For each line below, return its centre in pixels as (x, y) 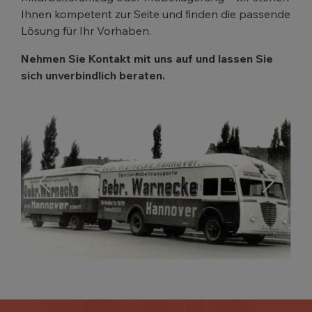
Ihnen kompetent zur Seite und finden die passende (156, 14)
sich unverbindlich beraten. (93, 75)
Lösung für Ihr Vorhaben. (86, 30)
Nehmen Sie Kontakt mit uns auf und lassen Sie (147, 58)
